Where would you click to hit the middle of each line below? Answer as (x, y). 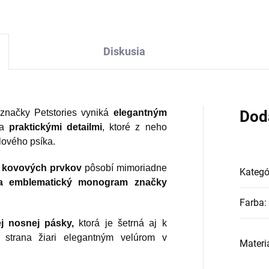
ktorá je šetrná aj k (120, 223)
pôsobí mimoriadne (124, 168)
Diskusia (124, 52)
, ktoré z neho (134, 127)
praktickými (35, 127)
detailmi (85, 127)
